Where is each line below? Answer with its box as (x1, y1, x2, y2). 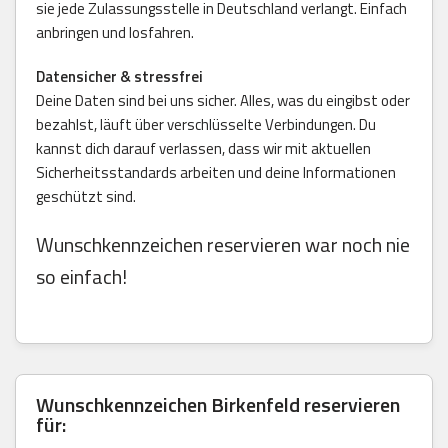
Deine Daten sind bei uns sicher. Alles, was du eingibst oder (36, 88, 410, 112)
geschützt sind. (36, 184, 136, 208)
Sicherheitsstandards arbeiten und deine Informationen (36, 160, 396, 184)
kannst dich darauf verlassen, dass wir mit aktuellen (36, 136, 371, 160)
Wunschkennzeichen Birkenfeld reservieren (36, 388, 400, 420)
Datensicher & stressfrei (36, 64, 203, 88)
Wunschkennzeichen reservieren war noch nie (36, 228, 410, 260)
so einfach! (36, 260, 127, 292)
